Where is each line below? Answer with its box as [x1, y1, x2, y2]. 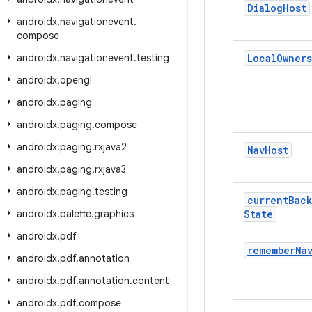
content [132, 274, 169, 287]
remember [247, 244, 295, 257]
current [247, 194, 288, 207]
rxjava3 [95, 163, 126, 175]
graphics [94, 208, 134, 220]
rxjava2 [95, 141, 127, 153]
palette [60, 208, 91, 220]
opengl [60, 74, 92, 86]
